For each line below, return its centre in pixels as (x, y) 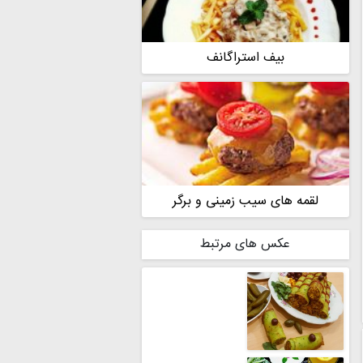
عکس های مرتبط (246, 244)
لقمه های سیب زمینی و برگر (245, 201)
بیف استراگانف (245, 58)
